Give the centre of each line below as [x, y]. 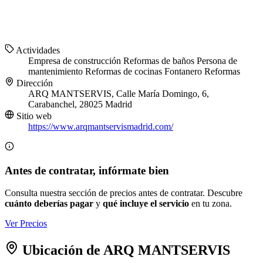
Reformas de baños [160, 61]
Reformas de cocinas [125, 72]
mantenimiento [57, 72]
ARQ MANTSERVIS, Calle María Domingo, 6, [119, 94]
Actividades [37, 50]
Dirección [33, 83]
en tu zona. [210, 204]
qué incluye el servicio [146, 204]
